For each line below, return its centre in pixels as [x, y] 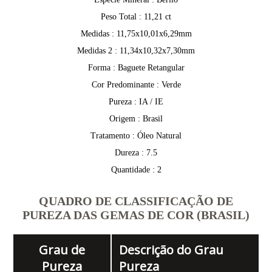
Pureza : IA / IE [136, 102]
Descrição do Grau [171, 250]
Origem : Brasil [136, 119]
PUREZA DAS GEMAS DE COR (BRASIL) [136, 215]
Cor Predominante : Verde [136, 85]
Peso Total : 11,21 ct [136, 17]
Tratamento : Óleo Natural [136, 136]
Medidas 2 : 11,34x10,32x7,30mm [136, 51]
